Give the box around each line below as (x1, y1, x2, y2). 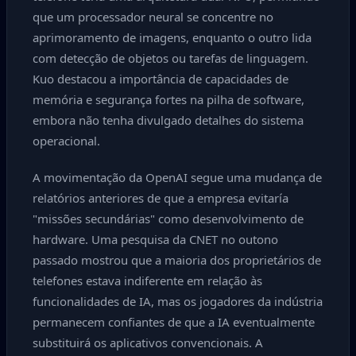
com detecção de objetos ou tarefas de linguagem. (33, 50, 308, 66)
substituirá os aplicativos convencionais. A (33, 335, 263, 350)
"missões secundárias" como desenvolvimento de (33, 211, 304, 226)
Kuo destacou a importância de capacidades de (33, 71, 288, 87)
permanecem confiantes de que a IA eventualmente (33, 314, 315, 330)
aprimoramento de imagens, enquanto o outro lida (33, 29, 311, 45)
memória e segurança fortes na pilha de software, (33, 91, 304, 107)
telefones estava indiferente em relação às (33, 273, 262, 288)
